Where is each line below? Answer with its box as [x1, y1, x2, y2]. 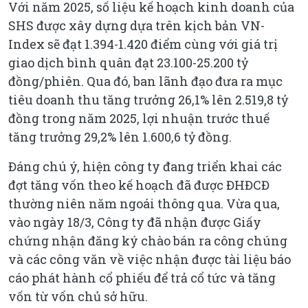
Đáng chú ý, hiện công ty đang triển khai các [8, 158, 282, 175]
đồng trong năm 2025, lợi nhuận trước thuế [8, 110, 269, 127]
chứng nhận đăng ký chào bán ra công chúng [8, 232, 287, 250]
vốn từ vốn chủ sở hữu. [8, 288, 148, 305]
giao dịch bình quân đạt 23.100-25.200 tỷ [8, 54, 248, 71]
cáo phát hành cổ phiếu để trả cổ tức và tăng [8, 269, 276, 287]
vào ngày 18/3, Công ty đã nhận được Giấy [8, 214, 261, 231]
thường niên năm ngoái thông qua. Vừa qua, [8, 195, 280, 212]
